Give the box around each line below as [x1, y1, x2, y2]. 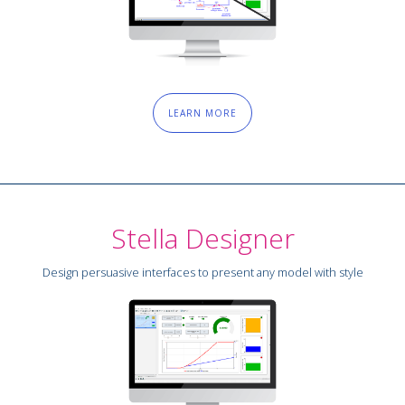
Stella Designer [110, 220, 295, 258]
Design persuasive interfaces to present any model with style [42, 264, 363, 281]
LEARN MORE [168, 107, 237, 120]
